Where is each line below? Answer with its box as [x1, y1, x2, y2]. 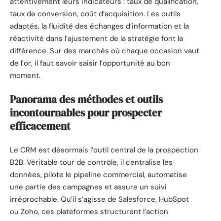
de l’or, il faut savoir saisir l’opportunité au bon [10, 58, 170, 68]
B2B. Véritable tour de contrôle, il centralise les [10, 157, 173, 167]
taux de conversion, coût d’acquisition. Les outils [10, 8, 181, 19]
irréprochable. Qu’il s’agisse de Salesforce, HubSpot [10, 194, 189, 204]
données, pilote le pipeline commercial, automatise [10, 169, 187, 180]
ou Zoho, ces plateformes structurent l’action [10, 206, 168, 217]
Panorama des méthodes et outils [10, 92, 163, 107]
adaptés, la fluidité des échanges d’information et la [10, 21, 189, 31]
